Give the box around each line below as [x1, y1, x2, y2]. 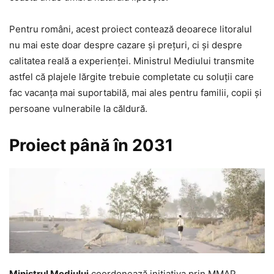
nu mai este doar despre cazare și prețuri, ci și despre [9, 39, 242, 51]
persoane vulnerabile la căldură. [9, 103, 147, 114]
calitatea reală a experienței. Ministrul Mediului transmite [9, 55, 254, 67]
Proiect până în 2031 [9, 135, 173, 155]
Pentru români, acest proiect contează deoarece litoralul [9, 23, 252, 35]
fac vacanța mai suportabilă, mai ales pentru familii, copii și [9, 87, 262, 98]
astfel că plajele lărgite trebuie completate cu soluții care [9, 71, 254, 83]
